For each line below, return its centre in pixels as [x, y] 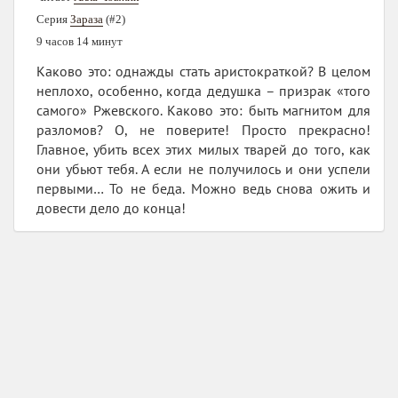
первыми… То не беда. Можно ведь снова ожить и [203, 188]
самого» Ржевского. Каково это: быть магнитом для [203, 110]
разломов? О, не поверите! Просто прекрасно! [203, 129]
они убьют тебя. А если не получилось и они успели [203, 168]
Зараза [87, 19]
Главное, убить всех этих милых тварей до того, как [203, 149]
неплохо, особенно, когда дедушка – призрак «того [203, 90]
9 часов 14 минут [80, 41]
